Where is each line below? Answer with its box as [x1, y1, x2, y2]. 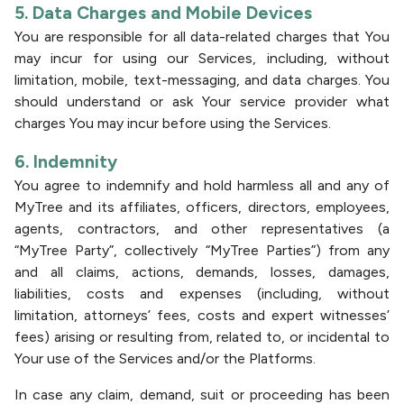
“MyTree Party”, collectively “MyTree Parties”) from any [14, 242, 390, 259]
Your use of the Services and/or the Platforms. [14, 350, 316, 367]
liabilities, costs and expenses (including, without [14, 285, 390, 302]
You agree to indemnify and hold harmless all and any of [14, 177, 390, 194]
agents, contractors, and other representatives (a [14, 220, 390, 237]
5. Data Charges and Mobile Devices [14, 2, 312, 23]
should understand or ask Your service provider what [14, 93, 390, 110]
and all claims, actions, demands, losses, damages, [14, 263, 390, 280]
